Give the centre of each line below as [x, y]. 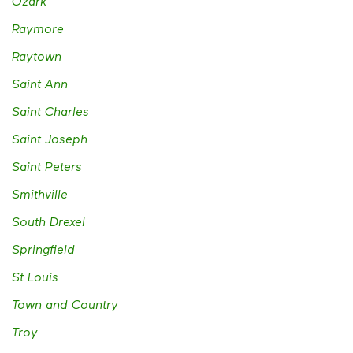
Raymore [38, 28]
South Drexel [48, 221]
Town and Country [65, 304]
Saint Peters [47, 166]
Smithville [40, 194]
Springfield [43, 249]
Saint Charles [50, 111]
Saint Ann [40, 84]
